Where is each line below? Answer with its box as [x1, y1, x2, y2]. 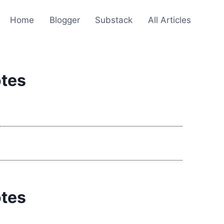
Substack [95, 14, 133, 25]
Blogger [49, 14, 80, 25]
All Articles [147, 14, 191, 25]
